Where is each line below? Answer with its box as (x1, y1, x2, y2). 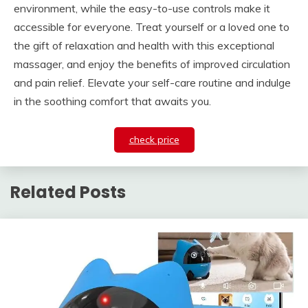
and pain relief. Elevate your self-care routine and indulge (14, 76, 291, 90)
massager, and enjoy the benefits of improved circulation (14, 57, 290, 71)
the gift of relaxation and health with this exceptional (14, 38, 274, 53)
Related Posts (10, 180, 126, 203)
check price (129, 133, 179, 146)
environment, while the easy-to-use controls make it (14, 1, 270, 16)
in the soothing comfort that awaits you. (14, 94, 211, 109)
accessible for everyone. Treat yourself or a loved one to (14, 20, 289, 34)
